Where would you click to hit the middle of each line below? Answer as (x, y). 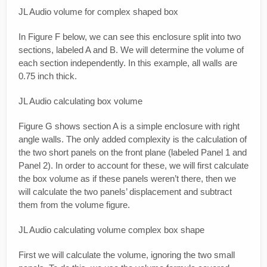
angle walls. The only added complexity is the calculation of (133, 139)
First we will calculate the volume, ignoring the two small (127, 255)
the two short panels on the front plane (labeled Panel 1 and (133, 153)
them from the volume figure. (74, 205)
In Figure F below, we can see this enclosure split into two (130, 37)
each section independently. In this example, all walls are (128, 63)
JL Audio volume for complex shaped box (98, 12)
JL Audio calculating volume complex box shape (111, 230)
